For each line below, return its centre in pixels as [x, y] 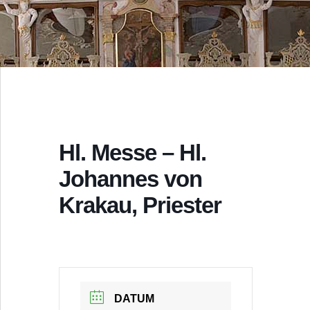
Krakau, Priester [140, 205]
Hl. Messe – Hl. [132, 153]
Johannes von [130, 179]
